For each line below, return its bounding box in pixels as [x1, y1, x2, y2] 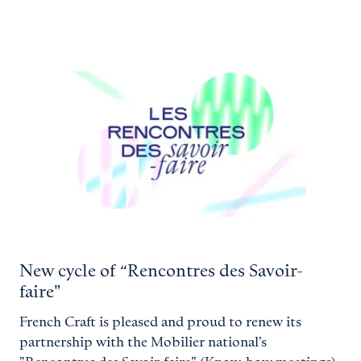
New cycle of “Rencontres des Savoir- [19, 263, 303, 281]
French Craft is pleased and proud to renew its [19, 315, 301, 330]
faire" [19, 284, 60, 302]
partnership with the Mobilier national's [19, 335, 267, 351]
